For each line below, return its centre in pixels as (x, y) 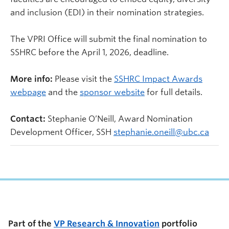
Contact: (28, 119)
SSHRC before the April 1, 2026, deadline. (89, 52)
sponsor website (112, 92)
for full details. (175, 92)
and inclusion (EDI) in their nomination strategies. (107, 13)
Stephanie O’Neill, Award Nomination (119, 119)
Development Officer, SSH (62, 132)
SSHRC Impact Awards (158, 79)
